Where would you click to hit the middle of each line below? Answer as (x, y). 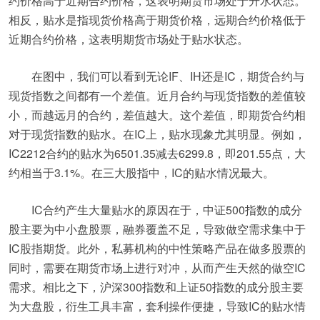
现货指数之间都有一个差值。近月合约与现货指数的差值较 (157, 95)
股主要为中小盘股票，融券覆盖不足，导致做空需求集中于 (157, 229)
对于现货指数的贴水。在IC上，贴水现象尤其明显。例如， (157, 134)
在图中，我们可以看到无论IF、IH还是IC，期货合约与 (168, 76)
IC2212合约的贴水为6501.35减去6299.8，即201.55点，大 (157, 153)
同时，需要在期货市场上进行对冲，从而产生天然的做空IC (157, 267)
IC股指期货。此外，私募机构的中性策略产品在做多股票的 (157, 248)
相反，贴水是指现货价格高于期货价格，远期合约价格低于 (157, 20)
